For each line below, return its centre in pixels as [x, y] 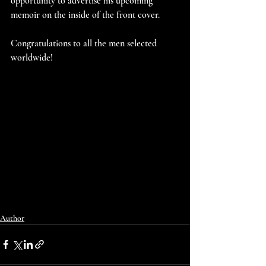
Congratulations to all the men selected [85, 44]
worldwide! [32, 58]
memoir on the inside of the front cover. [85, 15]
